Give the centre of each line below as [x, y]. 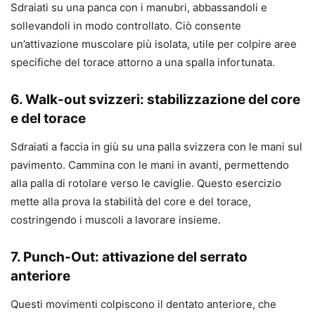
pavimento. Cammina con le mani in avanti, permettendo [150, 165]
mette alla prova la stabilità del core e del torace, [131, 202]
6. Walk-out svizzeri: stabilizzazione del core [155, 100]
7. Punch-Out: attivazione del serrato [129, 257]
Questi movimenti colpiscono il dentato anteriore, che [143, 304]
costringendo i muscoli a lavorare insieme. [116, 220]
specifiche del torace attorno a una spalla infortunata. [143, 63]
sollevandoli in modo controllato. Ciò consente [126, 26]
